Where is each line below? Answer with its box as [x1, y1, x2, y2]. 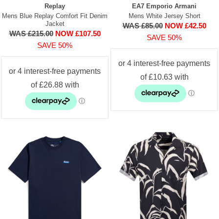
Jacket [45, 20, 65, 27]
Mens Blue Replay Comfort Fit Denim [2, 12, 108, 20]
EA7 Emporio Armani [132, 2, 197, 10]
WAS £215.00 [9, 29, 53, 38]
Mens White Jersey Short [128, 12, 200, 20]
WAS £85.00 [122, 21, 163, 30]
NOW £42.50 [164, 21, 206, 30]
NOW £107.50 [55, 29, 101, 38]
